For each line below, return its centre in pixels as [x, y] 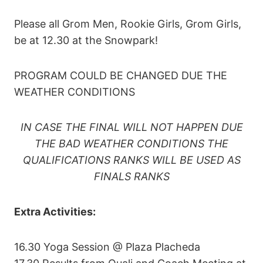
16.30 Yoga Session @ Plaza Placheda [107, 247]
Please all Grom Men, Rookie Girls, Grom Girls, [128, 23]
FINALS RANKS [131, 176]
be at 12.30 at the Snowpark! [86, 40]
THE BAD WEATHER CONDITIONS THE [131, 143]
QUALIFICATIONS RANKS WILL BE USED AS [131, 160]
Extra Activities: [56, 211]
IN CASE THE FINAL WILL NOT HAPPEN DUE [131, 127]
